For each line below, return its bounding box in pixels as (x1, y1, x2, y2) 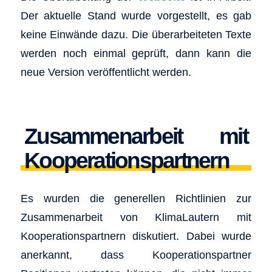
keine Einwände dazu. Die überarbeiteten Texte (20, 28, 252, 41)
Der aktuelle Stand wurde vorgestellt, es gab (20, 9, 252, 22)
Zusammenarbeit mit (24, 123, 248, 149)
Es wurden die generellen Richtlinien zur (20, 191, 252, 205)
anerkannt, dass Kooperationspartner (20, 248, 252, 261)
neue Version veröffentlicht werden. (20, 66, 191, 79)
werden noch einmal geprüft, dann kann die (20, 47, 252, 60)
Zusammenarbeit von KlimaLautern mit (20, 210, 252, 223)
